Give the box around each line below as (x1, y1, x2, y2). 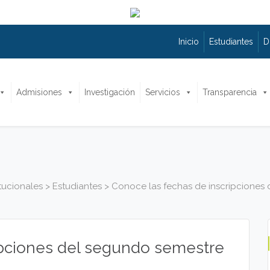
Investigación (84, 87, 135, 97)
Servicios (145, 87, 180, 97)
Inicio (178, 36, 199, 46)
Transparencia (202, 87, 257, 97)
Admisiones (16, 87, 62, 97)
